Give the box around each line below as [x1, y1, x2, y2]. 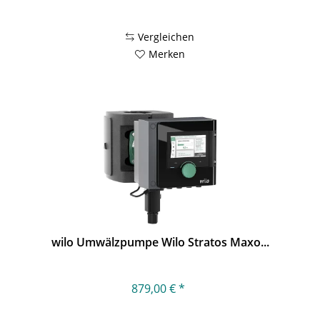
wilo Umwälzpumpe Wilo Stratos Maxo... [51, 234, 269, 251]
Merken [149, 46, 186, 61]
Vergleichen [138, 29, 195, 44]
